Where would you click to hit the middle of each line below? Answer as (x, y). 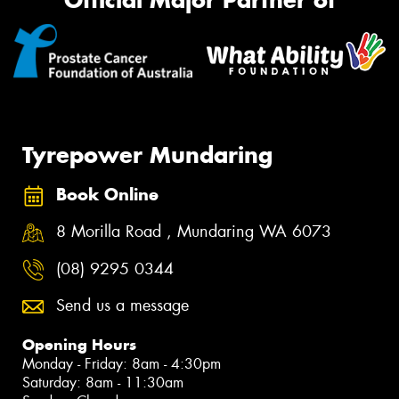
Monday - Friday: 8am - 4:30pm (122, 364)
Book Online (107, 194)
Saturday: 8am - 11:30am (103, 383)
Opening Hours (79, 345)
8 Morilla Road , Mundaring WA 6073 (194, 232)
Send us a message (122, 306)
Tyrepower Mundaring (147, 155)
